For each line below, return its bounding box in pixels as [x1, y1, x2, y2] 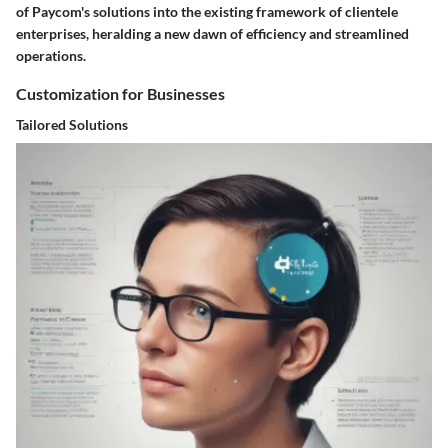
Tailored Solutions [16, 115, 128, 133]
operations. [16, 46, 86, 64]
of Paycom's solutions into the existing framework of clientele [16, 2, 398, 20]
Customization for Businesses [16, 83, 225, 103]
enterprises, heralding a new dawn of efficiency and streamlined [16, 24, 409, 42]
